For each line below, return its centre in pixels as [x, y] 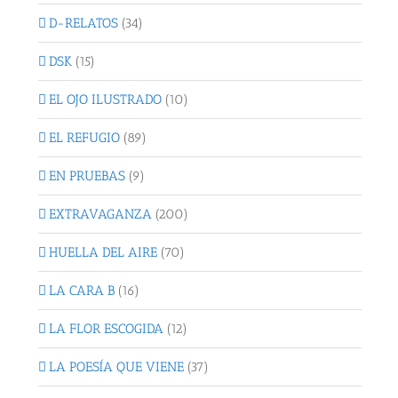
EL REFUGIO [84, 138]
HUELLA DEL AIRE [103, 253]
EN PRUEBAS [87, 176]
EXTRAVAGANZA [100, 215]
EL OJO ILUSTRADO [105, 100]
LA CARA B [82, 291]
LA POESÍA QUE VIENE [116, 367]
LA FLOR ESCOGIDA [106, 329]
